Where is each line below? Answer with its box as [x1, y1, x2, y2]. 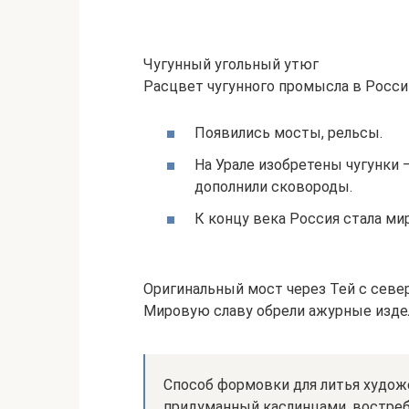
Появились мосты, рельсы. [194, 123, 383, 142]
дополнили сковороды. [194, 177, 352, 195]
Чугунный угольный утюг [143, 55, 319, 73]
